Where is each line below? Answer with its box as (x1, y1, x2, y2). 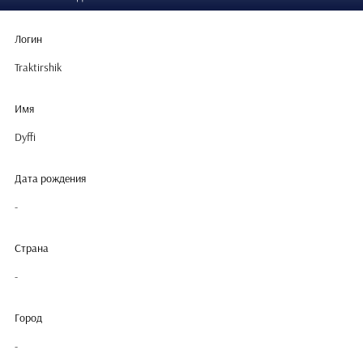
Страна (15, 241, 49, 256)
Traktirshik (15, 60, 62, 75)
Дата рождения (15, 171, 86, 186)
